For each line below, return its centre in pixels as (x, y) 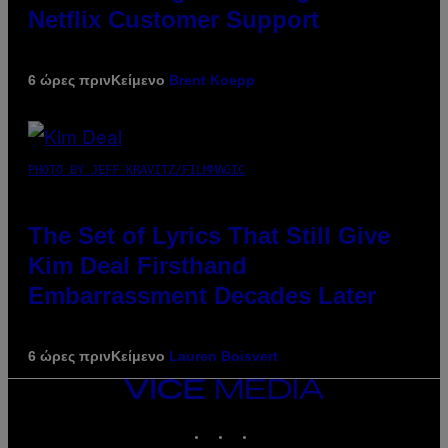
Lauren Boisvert (223, 355)
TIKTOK (276, 423)
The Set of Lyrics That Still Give (209, 235)
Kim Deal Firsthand (137, 265)
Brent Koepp (212, 79)
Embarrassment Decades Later (202, 295)
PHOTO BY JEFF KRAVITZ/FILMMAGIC (136, 169)
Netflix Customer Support (173, 19)
